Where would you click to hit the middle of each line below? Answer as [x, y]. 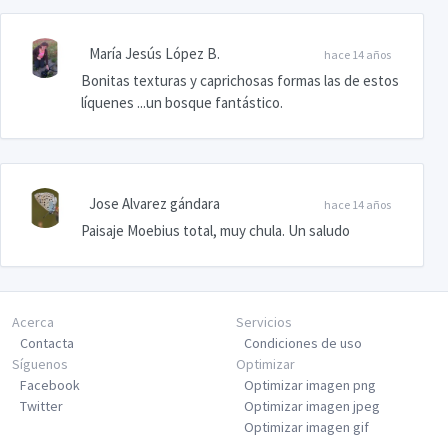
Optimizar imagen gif [306, 427]
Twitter [41, 406]
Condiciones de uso [303, 343]
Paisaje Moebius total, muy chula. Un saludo [215, 231]
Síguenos [40, 364]
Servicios [264, 322]
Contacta [47, 343]
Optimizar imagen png [310, 385]
